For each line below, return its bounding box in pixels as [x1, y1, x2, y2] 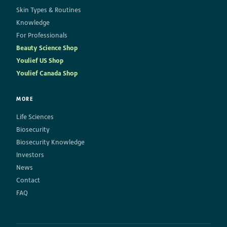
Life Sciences [16, 113, 54, 121]
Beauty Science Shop [16, 44, 78, 52]
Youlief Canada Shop [16, 69, 78, 78]
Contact [16, 176, 40, 184]
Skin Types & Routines [16, 6, 81, 14]
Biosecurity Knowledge [16, 138, 85, 146]
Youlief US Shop [16, 57, 63, 65]
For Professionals [16, 31, 67, 40]
